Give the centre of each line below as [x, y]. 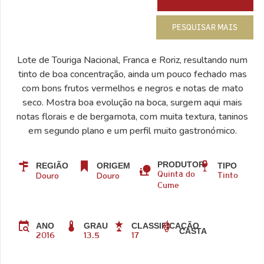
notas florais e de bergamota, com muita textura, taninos [132, 117]
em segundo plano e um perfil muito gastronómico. [132, 131]
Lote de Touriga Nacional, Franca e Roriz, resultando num [132, 60]
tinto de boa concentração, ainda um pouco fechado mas [132, 75]
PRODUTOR [181, 164]
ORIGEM [113, 165]
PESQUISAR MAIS [205, 27]
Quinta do [176, 174]
